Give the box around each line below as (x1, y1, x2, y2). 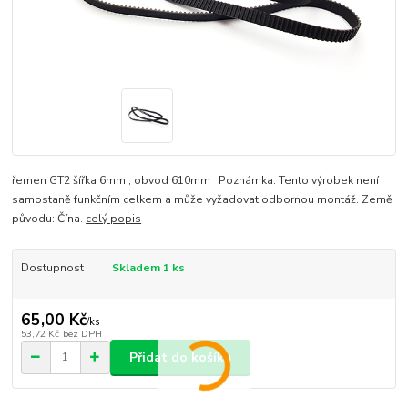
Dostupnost (20, 260, 84, 276)
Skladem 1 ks (111, 260, 185, 276)
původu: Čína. (12, 211, 87, 227)
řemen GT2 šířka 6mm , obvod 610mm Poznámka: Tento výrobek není (12, 173, 380, 189)
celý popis (86, 211, 142, 227)
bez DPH (62, 326, 102, 341)
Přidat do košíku (129, 348, 231, 366)
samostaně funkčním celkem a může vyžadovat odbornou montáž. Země (12, 192, 393, 208)
